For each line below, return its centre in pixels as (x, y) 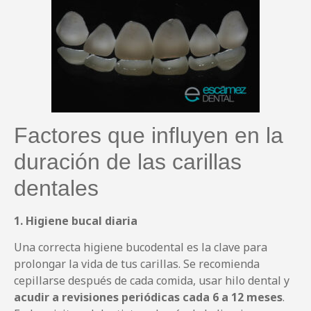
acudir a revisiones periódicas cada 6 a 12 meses (148, 297)
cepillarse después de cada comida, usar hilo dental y (152, 281)
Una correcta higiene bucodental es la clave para (141, 247)
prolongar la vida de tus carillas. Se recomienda (137, 264)
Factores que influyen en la (149, 135)
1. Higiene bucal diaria (76, 220)
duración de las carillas (128, 161)
